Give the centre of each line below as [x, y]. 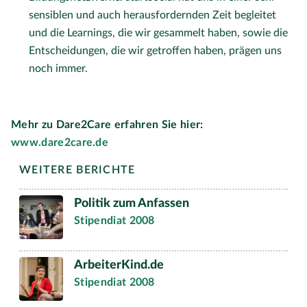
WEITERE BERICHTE [77, 170]
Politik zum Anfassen [132, 204]
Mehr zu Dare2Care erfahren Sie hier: [107, 125]
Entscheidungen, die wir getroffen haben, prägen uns [155, 51]
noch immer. [58, 69]
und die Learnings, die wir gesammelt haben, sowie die [158, 33]
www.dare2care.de [60, 143]
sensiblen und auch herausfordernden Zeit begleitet [152, 15]
